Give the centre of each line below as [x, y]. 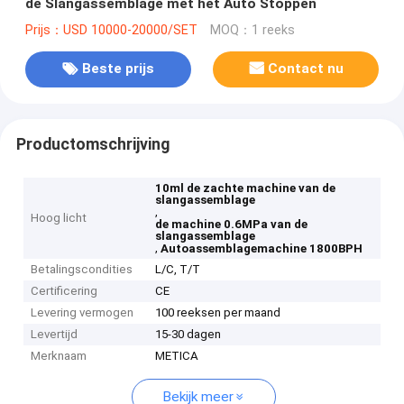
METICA [177, 356]
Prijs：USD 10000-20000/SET [111, 30]
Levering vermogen [83, 313]
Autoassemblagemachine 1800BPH [262, 249]
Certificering [64, 291]
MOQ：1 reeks [252, 30]
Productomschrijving [92, 144]
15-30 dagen [188, 335]
